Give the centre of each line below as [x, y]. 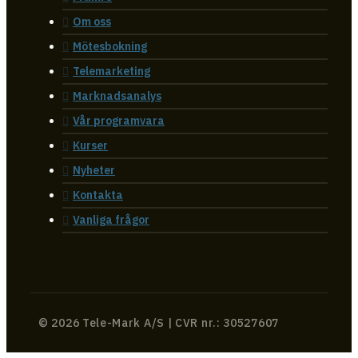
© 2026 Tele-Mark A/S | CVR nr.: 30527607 [159, 323]
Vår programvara [119, 121]
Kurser [90, 146]
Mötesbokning [110, 47]
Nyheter [94, 171]
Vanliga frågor [111, 220]
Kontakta [98, 195]
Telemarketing [111, 72]
